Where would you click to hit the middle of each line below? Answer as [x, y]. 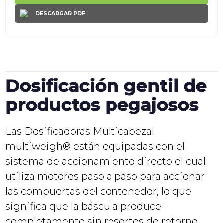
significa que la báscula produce [84, 206]
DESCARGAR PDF [60, 13]
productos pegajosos [102, 104]
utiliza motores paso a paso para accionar [105, 176]
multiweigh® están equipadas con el [95, 146]
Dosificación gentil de [106, 85]
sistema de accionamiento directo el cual [106, 161]
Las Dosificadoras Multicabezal [80, 131]
